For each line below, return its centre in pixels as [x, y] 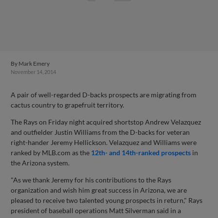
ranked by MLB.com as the [51, 153]
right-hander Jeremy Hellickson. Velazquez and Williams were [104, 142]
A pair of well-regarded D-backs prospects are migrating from [104, 95]
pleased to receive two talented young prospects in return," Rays [107, 200]
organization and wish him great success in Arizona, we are [99, 190]
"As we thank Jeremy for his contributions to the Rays [91, 180]
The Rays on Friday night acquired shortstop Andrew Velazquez [106, 122]
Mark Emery [34, 64]
